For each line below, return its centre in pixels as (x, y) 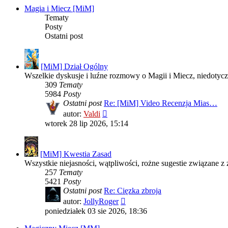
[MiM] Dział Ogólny (74, 66)
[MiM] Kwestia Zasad (76, 154)
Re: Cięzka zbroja (133, 190)
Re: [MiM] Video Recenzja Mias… (161, 103)
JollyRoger (101, 201)
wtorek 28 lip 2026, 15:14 (87, 123)
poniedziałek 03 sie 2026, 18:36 (96, 211)
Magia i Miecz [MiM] (59, 8)
